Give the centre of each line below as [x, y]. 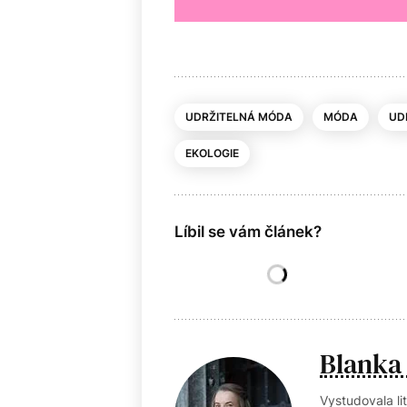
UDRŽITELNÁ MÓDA [239, 116]
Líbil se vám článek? [248, 231]
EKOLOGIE [212, 153]
